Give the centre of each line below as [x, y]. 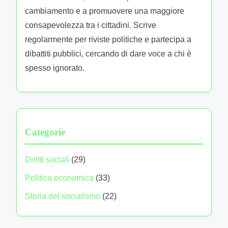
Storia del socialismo [63, 196]
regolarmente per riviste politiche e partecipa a [108, 39]
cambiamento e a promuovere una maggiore [105, 11]
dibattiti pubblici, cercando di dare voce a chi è [108, 53]
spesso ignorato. [55, 68]
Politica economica [59, 178]
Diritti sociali [47, 159]
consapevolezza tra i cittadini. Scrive [91, 25]
